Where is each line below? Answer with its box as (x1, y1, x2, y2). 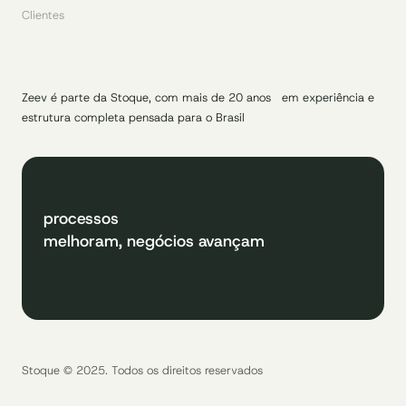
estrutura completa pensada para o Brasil (22, 110, 245, 126)
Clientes (22, 7, 64, 24)
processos (43, 208, 119, 230)
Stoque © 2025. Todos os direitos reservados (22, 362, 263, 378)
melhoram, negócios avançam (43, 230, 265, 253)
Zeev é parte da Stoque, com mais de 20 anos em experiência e (22, 90, 374, 106)
